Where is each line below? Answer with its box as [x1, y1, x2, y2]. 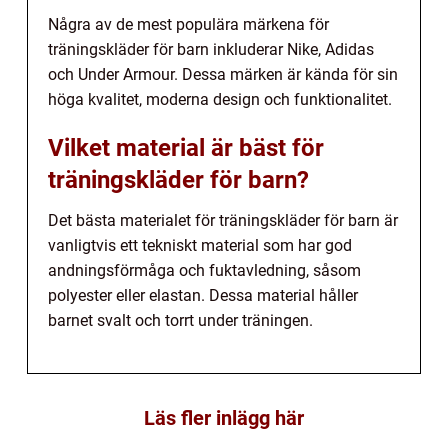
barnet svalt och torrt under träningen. [48, 311, 313, 331]
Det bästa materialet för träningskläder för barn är [48, 211, 398, 231]
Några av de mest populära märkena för [48, 15, 329, 35]
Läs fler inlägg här [144, 406, 304, 431]
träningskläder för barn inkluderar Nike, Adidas [48, 40, 374, 60]
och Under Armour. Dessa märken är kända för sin [48, 65, 398, 85]
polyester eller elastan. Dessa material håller [48, 286, 358, 306]
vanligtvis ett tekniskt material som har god [48, 236, 352, 256]
